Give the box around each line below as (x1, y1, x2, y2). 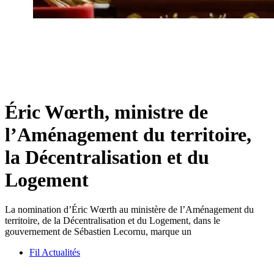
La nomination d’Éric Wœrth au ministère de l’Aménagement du (5, 204, 254, 215)
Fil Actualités (29, 247, 80, 258)
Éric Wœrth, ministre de (5, 100, 208, 123)
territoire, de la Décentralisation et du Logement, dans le (5, 215, 220, 226)
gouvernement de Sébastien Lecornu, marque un (5, 226, 191, 237)
